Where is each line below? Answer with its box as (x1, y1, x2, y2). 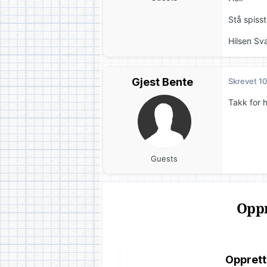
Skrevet (228, 76, 259, 86)
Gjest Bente (132, 75, 193, 88)
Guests (151, 153, 178, 163)
